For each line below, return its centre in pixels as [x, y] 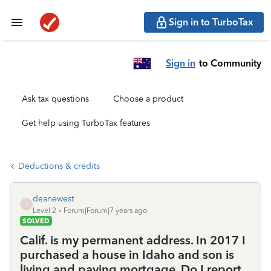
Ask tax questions [55, 99]
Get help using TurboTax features [86, 123]
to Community [230, 63]
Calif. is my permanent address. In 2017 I [133, 240]
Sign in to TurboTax [211, 22]
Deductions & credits [59, 166]
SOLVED [36, 221]
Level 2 [44, 211]
